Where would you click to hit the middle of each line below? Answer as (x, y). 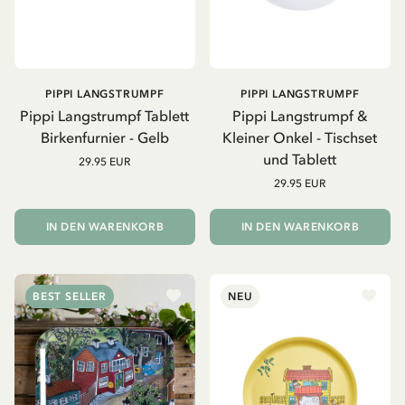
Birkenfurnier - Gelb (104, 137)
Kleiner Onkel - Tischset (300, 137)
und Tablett (300, 159)
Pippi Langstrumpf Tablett (105, 115)
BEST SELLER (70, 296)
